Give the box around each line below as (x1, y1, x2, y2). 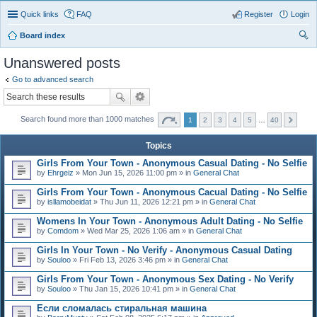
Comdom (47, 226, 79, 235)
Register (244, 10, 273, 18)
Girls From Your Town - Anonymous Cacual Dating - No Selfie (37, 186, 307, 197)
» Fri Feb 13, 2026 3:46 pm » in (71, 255, 182, 264)
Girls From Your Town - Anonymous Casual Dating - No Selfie (37, 157, 307, 168)
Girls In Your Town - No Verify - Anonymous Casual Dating (37, 244, 292, 255)
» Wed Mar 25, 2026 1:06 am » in (79, 226, 196, 235)
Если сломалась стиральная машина (37, 302, 207, 313)
